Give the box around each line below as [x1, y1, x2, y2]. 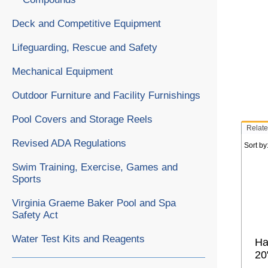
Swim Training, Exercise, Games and [12, 161, 178, 173]
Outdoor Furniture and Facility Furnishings [12, 89, 200, 101]
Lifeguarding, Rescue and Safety [12, 41, 157, 53]
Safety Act [12, 209, 58, 221]
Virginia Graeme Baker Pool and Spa [12, 197, 176, 209]
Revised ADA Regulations [12, 137, 126, 149]
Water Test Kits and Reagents [12, 233, 145, 245]
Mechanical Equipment [12, 65, 113, 77]
